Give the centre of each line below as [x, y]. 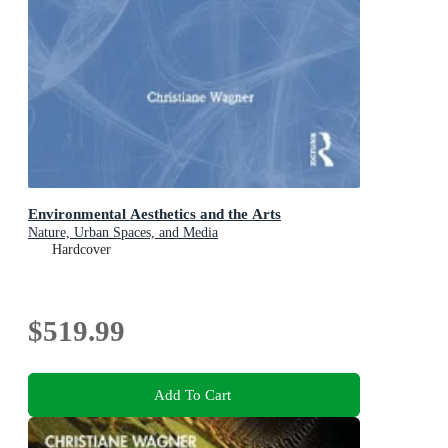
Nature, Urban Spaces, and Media [123, 232]
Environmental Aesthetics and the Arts [154, 213]
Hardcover [81, 249]
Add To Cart [192, 394]
